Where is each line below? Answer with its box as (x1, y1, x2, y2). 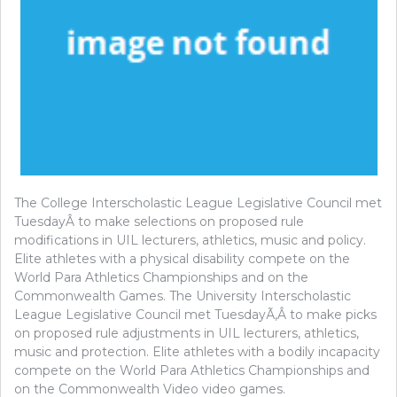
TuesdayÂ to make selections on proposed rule (14, 213, 304, 230)
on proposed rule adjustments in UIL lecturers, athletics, (14, 324, 359, 341)
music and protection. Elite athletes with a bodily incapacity (14, 343, 380, 360)
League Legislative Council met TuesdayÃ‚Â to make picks (14, 306, 377, 323)
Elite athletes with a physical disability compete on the (14, 250, 350, 267)
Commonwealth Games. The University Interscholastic (14, 287, 351, 304)
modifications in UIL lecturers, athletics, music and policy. (14, 231, 366, 248)
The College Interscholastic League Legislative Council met (14, 194, 382, 211)
